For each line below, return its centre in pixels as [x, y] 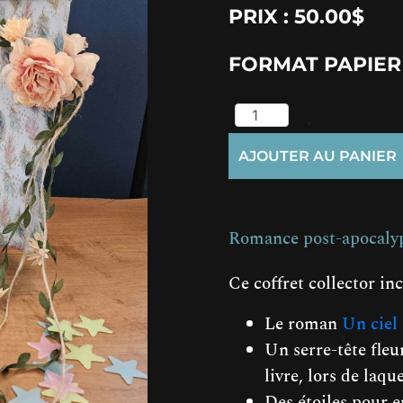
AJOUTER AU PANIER [318, 156]
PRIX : [261, 16]
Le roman [303, 324]
